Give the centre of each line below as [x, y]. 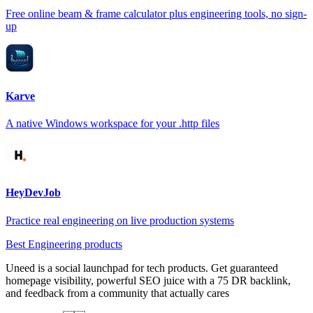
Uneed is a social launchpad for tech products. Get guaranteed [142, 268]
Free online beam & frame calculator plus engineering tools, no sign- [156, 14]
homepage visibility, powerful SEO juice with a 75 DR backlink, [148, 280]
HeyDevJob [33, 193]
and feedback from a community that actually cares [117, 293]
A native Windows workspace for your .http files [112, 123]
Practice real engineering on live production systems [120, 220]
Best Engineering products [64, 244]
